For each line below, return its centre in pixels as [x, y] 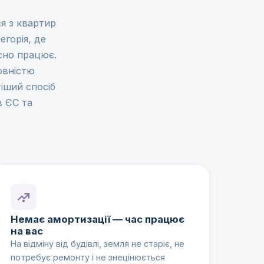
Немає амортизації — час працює [98, 220]
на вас [27, 231]
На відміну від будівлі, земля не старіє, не [98, 244]
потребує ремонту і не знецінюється [88, 258]
